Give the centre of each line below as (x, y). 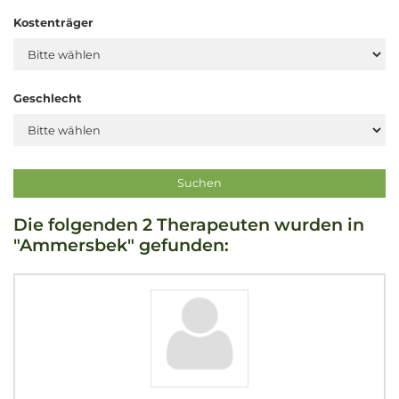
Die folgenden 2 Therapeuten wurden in (189, 225)
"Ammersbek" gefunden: (121, 245)
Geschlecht (48, 98)
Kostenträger (53, 23)
